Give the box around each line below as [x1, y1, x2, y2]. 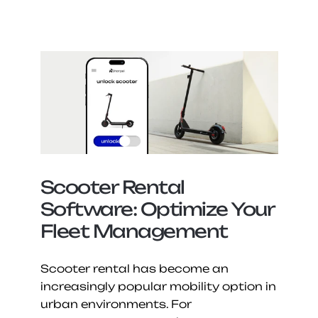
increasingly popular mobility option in [40, 280, 276, 294]
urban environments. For [40, 297, 192, 312]
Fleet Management [40, 220, 228, 243]
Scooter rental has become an [40, 262, 229, 276]
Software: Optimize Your [40, 198, 274, 221]
